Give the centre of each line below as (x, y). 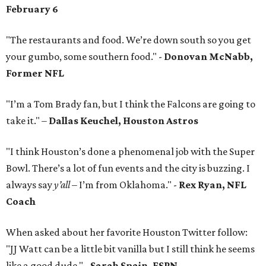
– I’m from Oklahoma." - (124, 185)
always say (30, 185)
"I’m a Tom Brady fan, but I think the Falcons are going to (131, 104)
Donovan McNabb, (208, 57)
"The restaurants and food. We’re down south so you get (129, 40)
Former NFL (35, 73)
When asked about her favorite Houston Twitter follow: (127, 232)
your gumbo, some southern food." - (84, 57)
